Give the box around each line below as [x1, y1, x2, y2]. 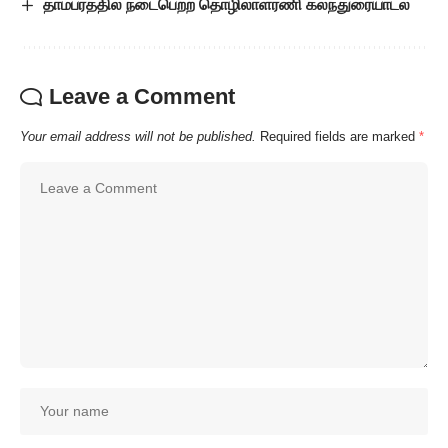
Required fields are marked [260, 129, 419, 145]
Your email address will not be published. [20, 129, 256, 145]
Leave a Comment [49, 84, 235, 110]
